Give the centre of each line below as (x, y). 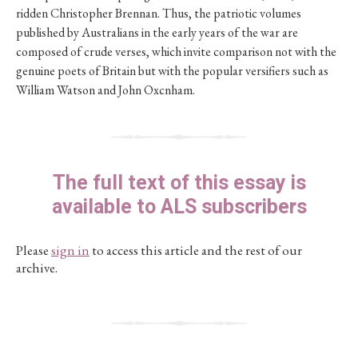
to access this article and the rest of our (196, 250)
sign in (70, 250)
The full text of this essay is (179, 183)
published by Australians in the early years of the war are (157, 32)
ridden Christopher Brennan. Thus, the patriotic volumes (159, 13)
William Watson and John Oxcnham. (105, 90)
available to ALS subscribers (179, 207)
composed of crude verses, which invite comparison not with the (176, 52)
